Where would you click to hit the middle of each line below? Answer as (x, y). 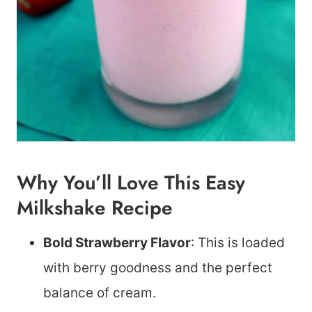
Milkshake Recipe (95, 208)
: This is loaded (238, 243)
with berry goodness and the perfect (158, 268)
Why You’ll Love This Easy (131, 183)
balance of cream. (100, 293)
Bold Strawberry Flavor (117, 243)
